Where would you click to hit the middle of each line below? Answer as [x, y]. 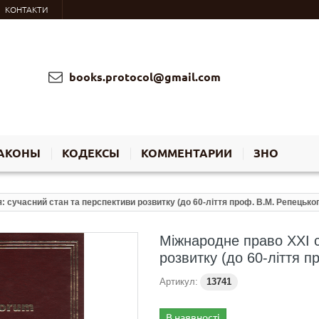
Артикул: [179, 282]
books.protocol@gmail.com [143, 77]
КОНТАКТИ [27, 10]
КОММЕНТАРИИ [187, 153]
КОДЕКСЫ [91, 153]
